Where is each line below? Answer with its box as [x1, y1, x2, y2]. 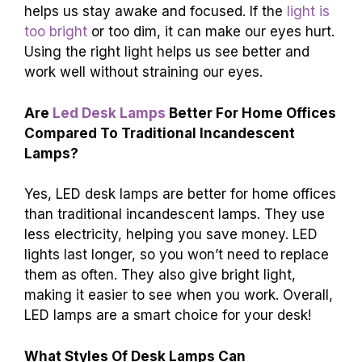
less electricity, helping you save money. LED [24, 226, 318, 243]
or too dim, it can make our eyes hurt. [87, 23, 335, 40]
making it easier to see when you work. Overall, [24, 287, 333, 304]
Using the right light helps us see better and [24, 44, 309, 61]
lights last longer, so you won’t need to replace [24, 246, 329, 263]
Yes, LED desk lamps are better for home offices [24, 186, 336, 203]
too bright [24, 23, 87, 40]
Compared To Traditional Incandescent [24, 124, 295, 141]
